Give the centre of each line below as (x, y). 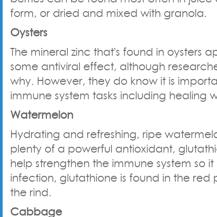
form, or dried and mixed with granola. (108, 13)
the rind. (31, 192)
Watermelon (42, 115)
